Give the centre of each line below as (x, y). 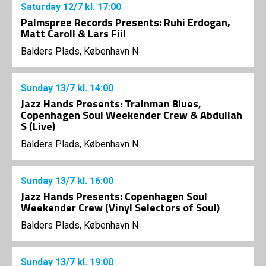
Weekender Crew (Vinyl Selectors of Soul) (120, 208)
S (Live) (38, 126)
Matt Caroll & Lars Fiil (73, 34)
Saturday (42, 7)
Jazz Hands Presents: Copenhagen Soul (114, 197)
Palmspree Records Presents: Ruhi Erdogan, (126, 23)
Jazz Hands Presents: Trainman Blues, (111, 104)
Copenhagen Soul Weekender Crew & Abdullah (132, 115)
